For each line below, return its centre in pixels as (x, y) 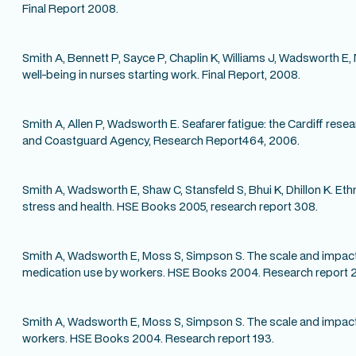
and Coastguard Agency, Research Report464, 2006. (161, 140)
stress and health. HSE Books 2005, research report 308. (170, 206)
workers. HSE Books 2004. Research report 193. (148, 338)
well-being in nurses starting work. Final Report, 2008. (161, 74)
